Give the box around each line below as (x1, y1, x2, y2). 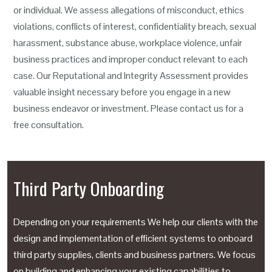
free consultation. (13, 118, 84, 132)
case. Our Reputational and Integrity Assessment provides (13, 69, 248, 83)
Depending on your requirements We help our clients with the (13, 216, 258, 229)
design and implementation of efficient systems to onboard (13, 232, 253, 245)
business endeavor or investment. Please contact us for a (13, 102, 243, 115)
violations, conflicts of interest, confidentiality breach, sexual (13, 20, 256, 33)
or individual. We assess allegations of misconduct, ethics (13, 4, 244, 17)
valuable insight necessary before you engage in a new (13, 86, 231, 99)
